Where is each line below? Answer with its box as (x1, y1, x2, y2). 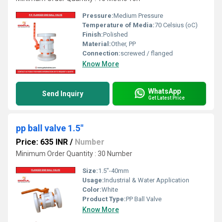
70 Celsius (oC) (155, 21, 198, 29)
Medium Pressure (113, 12, 163, 19)
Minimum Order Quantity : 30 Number (16, 150, 132, 158)
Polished (103, 31, 128, 38)
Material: (82, 40, 111, 48)
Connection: (82, 50, 120, 57)
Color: (82, 186, 102, 193)
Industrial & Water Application (104, 176, 189, 184)
